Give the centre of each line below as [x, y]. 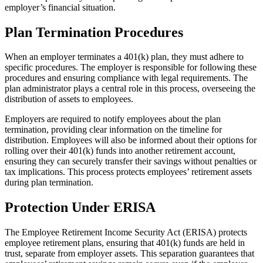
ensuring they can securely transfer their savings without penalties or [131, 161]
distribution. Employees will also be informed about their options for [131, 140]
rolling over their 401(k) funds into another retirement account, [120, 151]
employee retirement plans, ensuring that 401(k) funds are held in [125, 243]
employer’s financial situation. [60, 7]
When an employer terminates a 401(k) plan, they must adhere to [124, 57]
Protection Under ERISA [80, 208]
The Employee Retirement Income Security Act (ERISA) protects [126, 232]
